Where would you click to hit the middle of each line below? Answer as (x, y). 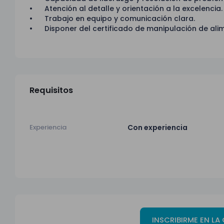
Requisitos (51, 90)
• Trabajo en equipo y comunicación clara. (112, 19)
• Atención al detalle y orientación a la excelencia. (126, 9)
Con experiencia (157, 127)
